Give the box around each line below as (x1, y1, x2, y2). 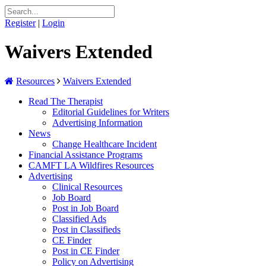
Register (5, 18, 36, 28)
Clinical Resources (52, 181, 122, 192)
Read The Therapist (28, 96, 103, 106)
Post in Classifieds (52, 224, 121, 235)
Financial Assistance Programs (28, 149, 142, 160)
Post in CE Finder (52, 245, 119, 256)
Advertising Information (52, 117, 142, 128)
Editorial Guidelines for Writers (52, 106, 169, 117)
